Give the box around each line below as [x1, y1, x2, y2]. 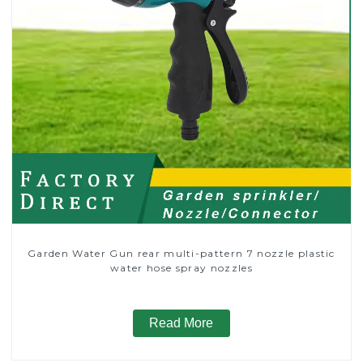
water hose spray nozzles [110, 262, 253, 275]
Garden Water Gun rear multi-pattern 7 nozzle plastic [28, 247, 335, 260]
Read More [149, 316, 214, 331]
